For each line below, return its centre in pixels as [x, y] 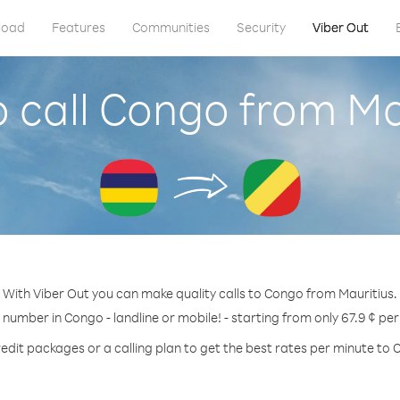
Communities [171, 27]
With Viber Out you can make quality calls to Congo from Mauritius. [200, 293]
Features [78, 27]
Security [261, 27]
